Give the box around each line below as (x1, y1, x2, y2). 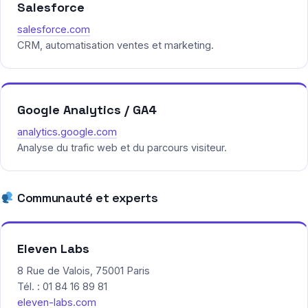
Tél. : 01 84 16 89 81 (17, 280, 107, 293)
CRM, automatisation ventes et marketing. (17, 39, 214, 52)
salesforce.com (17, 23, 90, 36)
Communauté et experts (14, 190, 158, 206)
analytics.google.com (17, 126, 117, 138)
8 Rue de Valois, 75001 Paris (17, 265, 150, 277)
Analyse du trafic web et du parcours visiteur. (17, 142, 227, 154)
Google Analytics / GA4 (17, 102, 157, 118)
